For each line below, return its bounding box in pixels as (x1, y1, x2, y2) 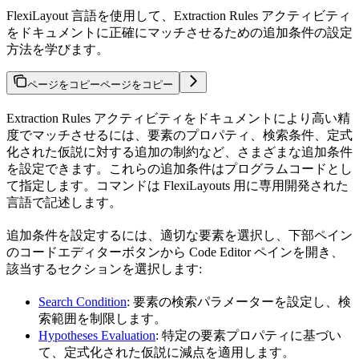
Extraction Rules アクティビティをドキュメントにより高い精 (6, 111, 350, 126)
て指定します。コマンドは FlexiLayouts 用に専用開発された (6, 179, 349, 193)
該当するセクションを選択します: (6, 262, 202, 276)
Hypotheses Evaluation (38, 329, 155, 343)
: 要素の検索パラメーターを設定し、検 (127, 295, 351, 309)
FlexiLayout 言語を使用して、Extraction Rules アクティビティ (6, 9, 351, 23)
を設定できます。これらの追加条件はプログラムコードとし (6, 162, 353, 176)
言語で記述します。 (6, 196, 122, 210)
